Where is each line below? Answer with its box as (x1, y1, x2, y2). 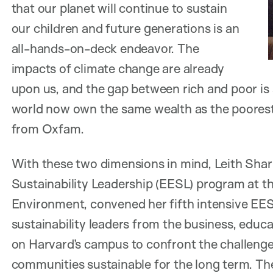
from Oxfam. (11, 120, 87, 136)
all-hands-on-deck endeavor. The (11, 40, 199, 56)
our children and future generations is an (11, 19, 239, 36)
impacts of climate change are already (11, 60, 225, 76)
